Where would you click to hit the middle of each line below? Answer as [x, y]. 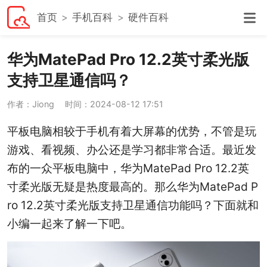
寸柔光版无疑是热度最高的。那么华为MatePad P [132, 186]
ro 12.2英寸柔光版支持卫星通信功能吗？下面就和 [133, 205]
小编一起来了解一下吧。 [69, 223]
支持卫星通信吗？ [69, 80]
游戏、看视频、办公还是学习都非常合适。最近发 [131, 149]
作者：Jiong [30, 104]
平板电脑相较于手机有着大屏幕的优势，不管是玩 [131, 131]
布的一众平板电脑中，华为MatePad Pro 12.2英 [128, 168]
